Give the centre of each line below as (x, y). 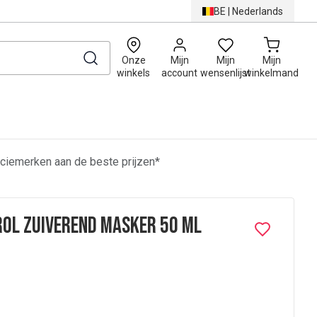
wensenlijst (225, 73)
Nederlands (258, 11)
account (179, 73)
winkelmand (271, 73)
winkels (133, 73)
